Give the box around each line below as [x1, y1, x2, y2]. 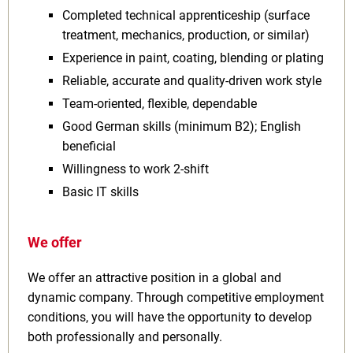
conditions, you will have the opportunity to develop [28, 310, 312, 325]
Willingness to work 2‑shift [61, 162, 209, 176]
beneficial [61, 139, 116, 154]
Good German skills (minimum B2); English [61, 119, 301, 134]
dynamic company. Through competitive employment [28, 290, 324, 305]
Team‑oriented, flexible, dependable [61, 96, 257, 111]
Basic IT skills [61, 184, 139, 199]
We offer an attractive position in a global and [28, 270, 281, 285]
